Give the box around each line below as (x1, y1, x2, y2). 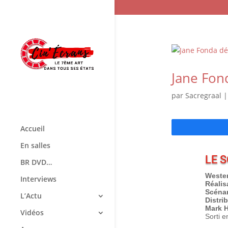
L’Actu (20, 191, 42, 201)
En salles (20, 140, 50, 150)
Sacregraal (185, 91, 221, 100)
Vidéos (20, 208, 44, 217)
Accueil (20, 124, 45, 133)
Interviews (20, 174, 56, 184)
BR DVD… (20, 157, 52, 167)
